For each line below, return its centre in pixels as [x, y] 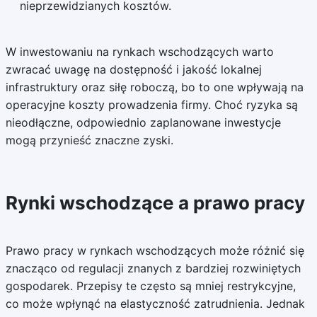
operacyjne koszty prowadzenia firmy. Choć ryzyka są [151, 105]
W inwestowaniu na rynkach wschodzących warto [139, 52]
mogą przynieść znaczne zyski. [89, 140]
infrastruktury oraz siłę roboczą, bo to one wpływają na [154, 87]
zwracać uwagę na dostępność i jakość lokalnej [133, 69]
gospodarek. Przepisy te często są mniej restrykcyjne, [150, 286]
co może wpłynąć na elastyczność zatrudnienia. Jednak [155, 304]
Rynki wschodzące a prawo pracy [155, 203]
